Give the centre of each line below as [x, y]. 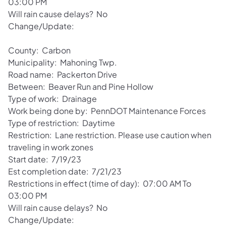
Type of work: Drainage [52, 98]
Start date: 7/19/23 [45, 159]
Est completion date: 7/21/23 [65, 171]
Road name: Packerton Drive [63, 74]
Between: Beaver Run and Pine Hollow [81, 86]
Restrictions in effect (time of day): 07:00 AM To [100, 183]
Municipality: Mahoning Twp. [63, 62]
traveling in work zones [51, 147]
